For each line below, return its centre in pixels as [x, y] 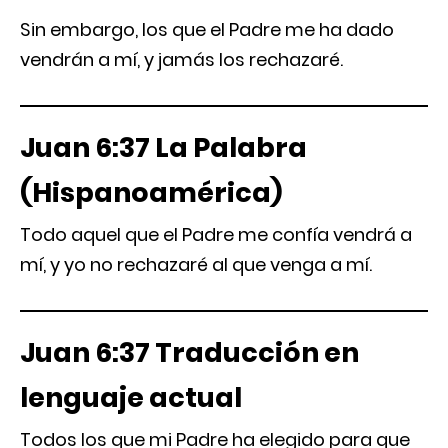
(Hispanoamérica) [151, 192]
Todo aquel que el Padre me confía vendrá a [216, 234]
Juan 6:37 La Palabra [163, 147]
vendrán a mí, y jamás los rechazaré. [181, 59]
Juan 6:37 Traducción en [189, 352]
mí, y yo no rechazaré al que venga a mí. [196, 264]
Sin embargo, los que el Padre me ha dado [207, 29]
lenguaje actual [131, 397]
